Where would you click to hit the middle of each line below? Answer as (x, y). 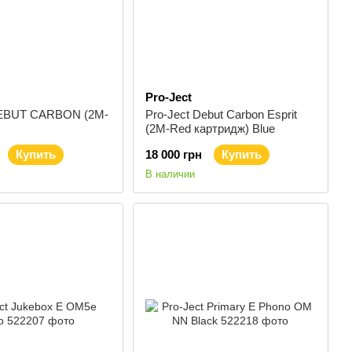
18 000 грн (173, 154)
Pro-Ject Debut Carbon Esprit (221, 114)
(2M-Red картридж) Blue (210, 128)
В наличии (170, 174)
